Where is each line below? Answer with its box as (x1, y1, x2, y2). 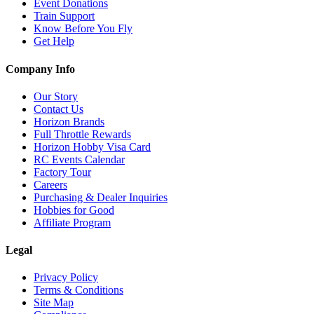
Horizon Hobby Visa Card (34, 140, 151, 153)
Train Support (34, 10, 95, 22)
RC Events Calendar (34, 153, 125, 165)
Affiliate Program (34, 216, 111, 228)
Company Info (6, 62, 75, 75)
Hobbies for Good (34, 203, 114, 216)
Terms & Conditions (34, 284, 123, 296)
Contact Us (34, 102, 83, 115)
